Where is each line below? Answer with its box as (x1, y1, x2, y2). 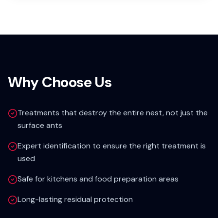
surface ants (18, 120, 62, 130)
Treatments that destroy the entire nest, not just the (18, 108, 208, 118)
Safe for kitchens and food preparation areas (18, 174, 179, 184)
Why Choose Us (8, 73, 112, 91)
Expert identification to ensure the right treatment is (18, 141, 206, 151)
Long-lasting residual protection (18, 194, 133, 204)
